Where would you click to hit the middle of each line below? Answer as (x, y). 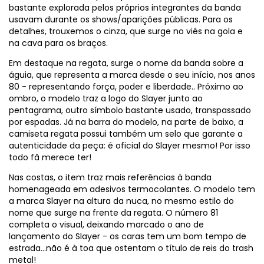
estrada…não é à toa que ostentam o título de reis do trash (131, 248)
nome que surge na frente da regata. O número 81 (113, 212)
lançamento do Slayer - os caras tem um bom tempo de (128, 236)
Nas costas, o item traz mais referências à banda (110, 177)
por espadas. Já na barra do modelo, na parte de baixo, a (126, 122)
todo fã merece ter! (50, 157)
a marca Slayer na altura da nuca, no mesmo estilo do (121, 201)
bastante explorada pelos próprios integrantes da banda (125, 7)
